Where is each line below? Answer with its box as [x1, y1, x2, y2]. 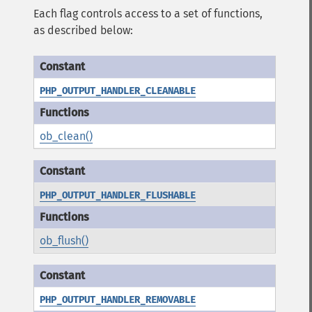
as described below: [33, 24, 133, 37]
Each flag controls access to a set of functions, [33, 7, 263, 20]
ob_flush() [40, 234, 88, 247]
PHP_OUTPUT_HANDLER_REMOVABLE [40, 294, 196, 306]
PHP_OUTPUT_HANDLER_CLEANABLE [40, 85, 196, 97]
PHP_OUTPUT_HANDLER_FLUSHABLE [40, 189, 196, 201]
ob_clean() [40, 130, 93, 143]
